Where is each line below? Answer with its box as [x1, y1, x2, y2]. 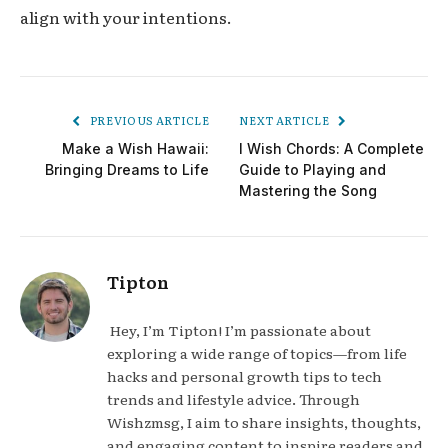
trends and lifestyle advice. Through [107, 389, 360, 410]
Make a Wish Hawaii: [62, 140, 209, 158]
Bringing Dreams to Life [45, 161, 209, 179]
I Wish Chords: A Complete [239, 140, 424, 158]
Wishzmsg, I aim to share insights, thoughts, [107, 412, 421, 433]
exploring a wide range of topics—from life [107, 343, 407, 364]
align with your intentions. [20, 5, 232, 30]
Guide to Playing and [239, 161, 386, 179]
